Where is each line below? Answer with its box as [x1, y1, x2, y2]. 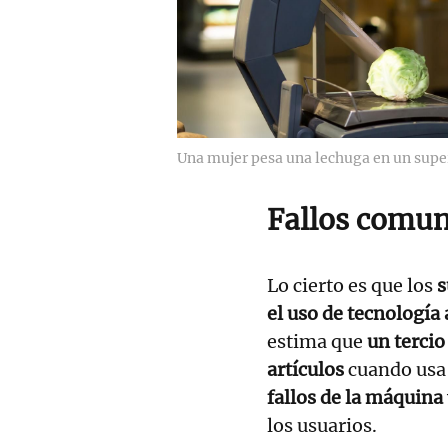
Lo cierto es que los [267, 274, 437, 298]
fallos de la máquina [267, 386, 443, 410]
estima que [267, 330, 363, 354]
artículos [267, 358, 344, 382]
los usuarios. [267, 414, 381, 438]
